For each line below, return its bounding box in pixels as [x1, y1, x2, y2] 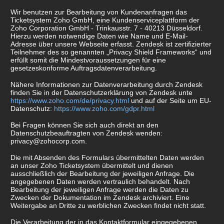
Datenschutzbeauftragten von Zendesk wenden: [10, 129, 162, 137]
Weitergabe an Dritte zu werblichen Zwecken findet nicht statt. [10, 201, 206, 210]
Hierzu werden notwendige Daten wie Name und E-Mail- [10, 32, 188, 40]
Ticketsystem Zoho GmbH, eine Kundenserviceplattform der [10, 16, 199, 24]
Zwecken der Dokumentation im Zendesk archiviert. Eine [10, 193, 189, 202]
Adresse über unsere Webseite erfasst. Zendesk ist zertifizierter [10, 40, 211, 48]
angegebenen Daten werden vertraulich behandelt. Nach [10, 177, 190, 186]
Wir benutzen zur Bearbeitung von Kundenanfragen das [10, 8, 187, 16]
